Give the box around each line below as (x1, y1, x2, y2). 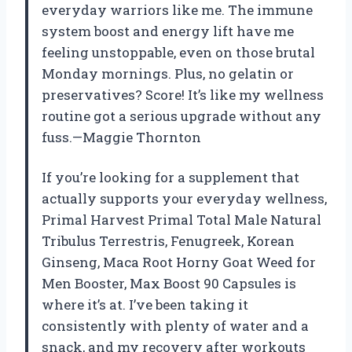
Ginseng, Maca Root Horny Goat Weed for (42, 253, 316, 272)
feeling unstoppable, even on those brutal (42, 43, 315, 62)
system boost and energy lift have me (42, 22, 294, 41)
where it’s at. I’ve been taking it (42, 295, 248, 314)
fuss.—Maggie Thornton (42, 128, 201, 147)
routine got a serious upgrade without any (42, 107, 321, 126)
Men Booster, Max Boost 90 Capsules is (42, 274, 296, 293)
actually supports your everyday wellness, (42, 189, 327, 208)
